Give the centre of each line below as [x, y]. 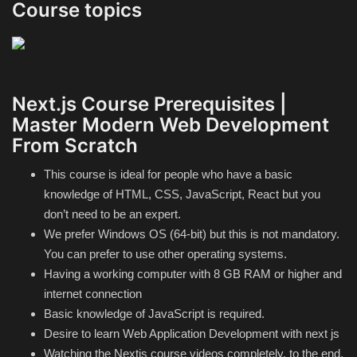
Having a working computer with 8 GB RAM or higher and [193, 273]
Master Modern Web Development [171, 124]
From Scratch [75, 145]
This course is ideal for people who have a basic [168, 174]
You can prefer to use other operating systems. [165, 253]
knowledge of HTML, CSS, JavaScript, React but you [182, 194]
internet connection [93, 293]
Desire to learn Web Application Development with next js [192, 333]
